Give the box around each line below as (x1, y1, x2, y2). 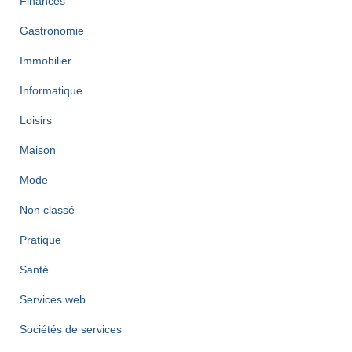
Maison (20, 144, 56, 156)
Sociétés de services (20, 323, 122, 335)
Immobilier (20, 54, 71, 67)
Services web (20, 293, 86, 306)
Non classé (20, 203, 75, 216)
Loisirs (20, 114, 52, 126)
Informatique (20, 84, 82, 97)
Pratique (20, 233, 61, 246)
